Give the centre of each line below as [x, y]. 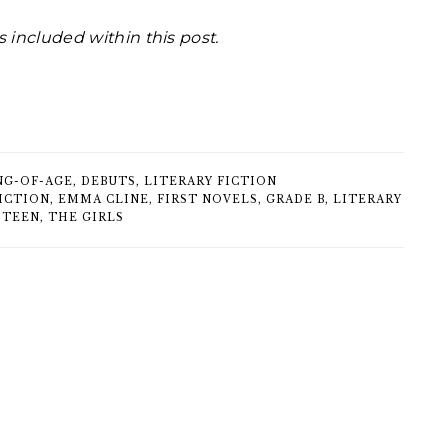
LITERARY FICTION [210, 182]
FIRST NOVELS [207, 200]
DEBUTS [108, 182]
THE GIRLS [86, 218]
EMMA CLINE [103, 200]
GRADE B [295, 200]
